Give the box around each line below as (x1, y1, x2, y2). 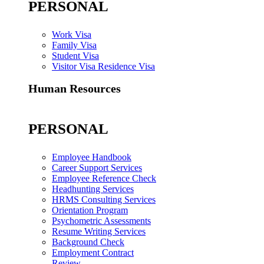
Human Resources (28, 82, 121, 95)
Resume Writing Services (52, 226, 146, 236)
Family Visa (52, 40, 97, 51)
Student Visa (52, 51, 99, 61)
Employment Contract (52, 247, 134, 258)
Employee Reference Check (52, 173, 156, 183)
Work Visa (52, 29, 91, 40)
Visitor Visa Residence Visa (52, 61, 155, 72)
